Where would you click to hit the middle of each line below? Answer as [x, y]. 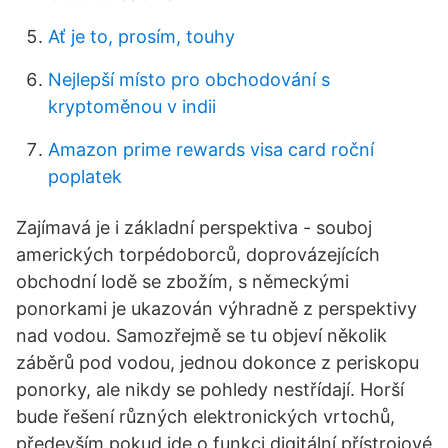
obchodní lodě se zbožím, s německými [182, 281]
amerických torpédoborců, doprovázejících [198, 254]
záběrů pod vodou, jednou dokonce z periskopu [217, 362]
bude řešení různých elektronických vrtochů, [205, 416]
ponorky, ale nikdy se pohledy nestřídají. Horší [210, 389]
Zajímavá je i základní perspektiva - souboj [194, 227]
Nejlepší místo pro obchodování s [189, 79]
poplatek [85, 176]
